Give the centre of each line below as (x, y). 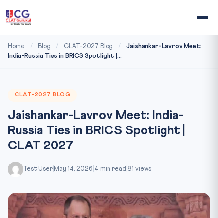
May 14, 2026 (73, 169)
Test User (38, 169)
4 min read (110, 169)
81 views (139, 169)
